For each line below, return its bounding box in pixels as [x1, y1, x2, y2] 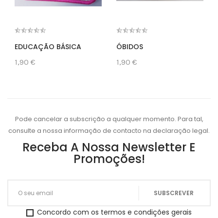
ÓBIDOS [116, 42, 143, 52]
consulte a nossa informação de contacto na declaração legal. [8, 126, 210, 136]
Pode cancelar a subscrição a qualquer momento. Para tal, [15, 114, 203, 124]
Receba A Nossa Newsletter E [22, 139, 196, 156]
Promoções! [73, 151, 145, 167]
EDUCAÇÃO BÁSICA [15, 42, 81, 52]
